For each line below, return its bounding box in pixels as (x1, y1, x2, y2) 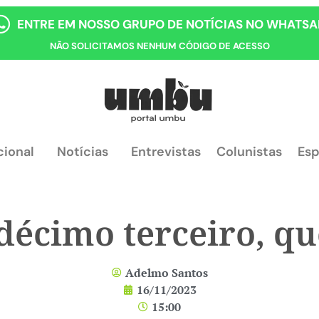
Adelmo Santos (125, 265, 208, 281)
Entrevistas (131, 143, 201, 161)
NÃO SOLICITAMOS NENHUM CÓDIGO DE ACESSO (49, 40, 270, 52)
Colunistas (216, 143, 282, 161)
